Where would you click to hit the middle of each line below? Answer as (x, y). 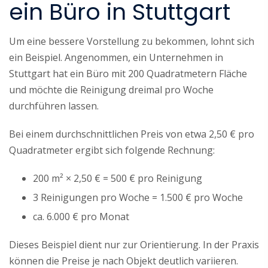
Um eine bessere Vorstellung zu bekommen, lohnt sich (132, 41)
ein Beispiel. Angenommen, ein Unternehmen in (116, 57)
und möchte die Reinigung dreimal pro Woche (111, 89)
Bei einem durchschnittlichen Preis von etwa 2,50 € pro (132, 134)
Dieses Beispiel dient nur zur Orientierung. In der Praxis (134, 244)
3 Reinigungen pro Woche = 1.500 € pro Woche (138, 197)
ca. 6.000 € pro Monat (81, 216)
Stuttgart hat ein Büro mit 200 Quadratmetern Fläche (128, 73)
